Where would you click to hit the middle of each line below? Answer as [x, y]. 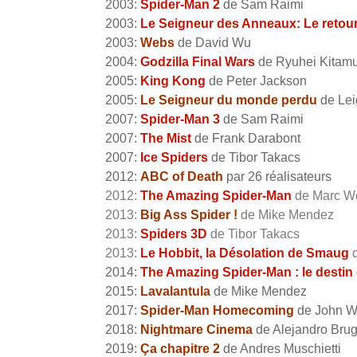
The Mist [166, 139]
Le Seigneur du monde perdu [229, 100]
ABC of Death [182, 177]
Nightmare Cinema [196, 330]
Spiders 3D [174, 234]
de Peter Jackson [256, 81]
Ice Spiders [174, 158]
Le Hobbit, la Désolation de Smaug [245, 253]
